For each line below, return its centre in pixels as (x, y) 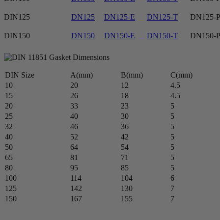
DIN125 (17, 17)
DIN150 (17, 35)
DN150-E (120, 35)
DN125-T (162, 17)
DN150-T (162, 35)
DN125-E (120, 17)
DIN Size (20, 75)
